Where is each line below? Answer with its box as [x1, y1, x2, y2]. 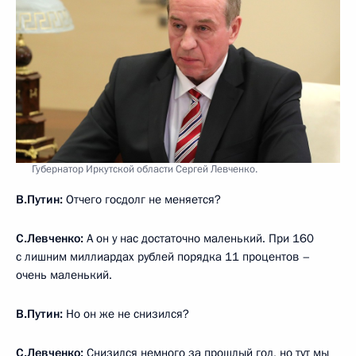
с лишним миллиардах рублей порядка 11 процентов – [16, 248, 311, 265]
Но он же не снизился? [63, 305, 189, 322]
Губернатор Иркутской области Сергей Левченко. [32, 161, 257, 176]
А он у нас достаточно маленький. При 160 [83, 230, 314, 246]
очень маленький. [16, 266, 112, 283]
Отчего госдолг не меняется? [63, 191, 221, 207]
